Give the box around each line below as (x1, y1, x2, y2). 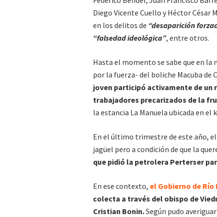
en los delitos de (93, 20, 148, 31)
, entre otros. (166, 33, 209, 43)
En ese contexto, (93, 181, 150, 191)
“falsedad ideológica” (93, 33, 166, 43)
